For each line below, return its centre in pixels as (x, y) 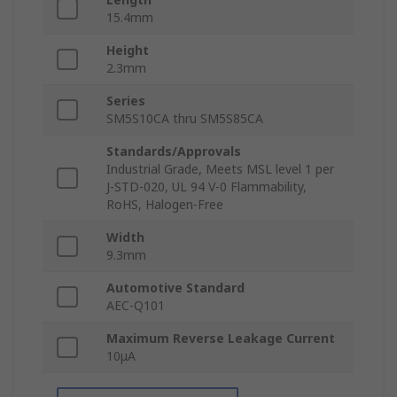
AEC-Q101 (136, 306)
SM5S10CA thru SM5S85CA (185, 119)
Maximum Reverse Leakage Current (221, 339)
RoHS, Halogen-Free (165, 205)
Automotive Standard (175, 288)
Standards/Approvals (174, 152)
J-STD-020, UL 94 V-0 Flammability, (206, 187)
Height (128, 51)
